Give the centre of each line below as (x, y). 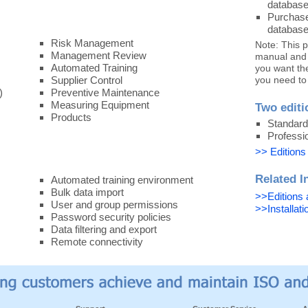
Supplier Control (87, 80)
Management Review (99, 55)
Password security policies (111, 217)
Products (71, 117)
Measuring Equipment (100, 105)
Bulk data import (87, 192)
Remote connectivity (97, 242)
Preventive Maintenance (105, 92)
